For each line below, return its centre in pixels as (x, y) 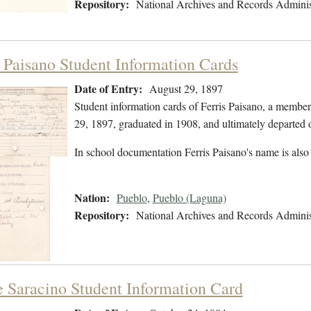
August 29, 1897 (186, 89)
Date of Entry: (108, 89)
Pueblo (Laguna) (189, 198)
